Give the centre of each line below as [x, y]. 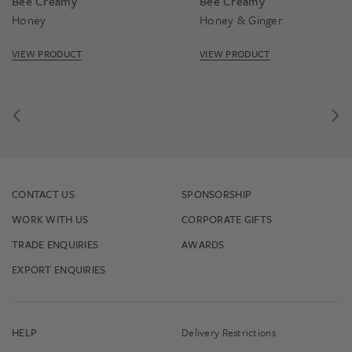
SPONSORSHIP [217, 194]
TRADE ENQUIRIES [55, 244]
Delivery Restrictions [229, 332]
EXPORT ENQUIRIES [59, 269]
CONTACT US [43, 194]
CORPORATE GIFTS [227, 219]
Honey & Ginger [241, 20]
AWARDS [203, 244]
